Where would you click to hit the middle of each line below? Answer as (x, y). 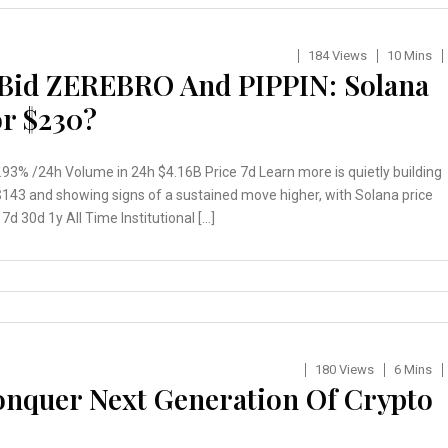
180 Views (344, 370)
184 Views (337, 56)
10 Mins (409, 56)
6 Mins (412, 370)
